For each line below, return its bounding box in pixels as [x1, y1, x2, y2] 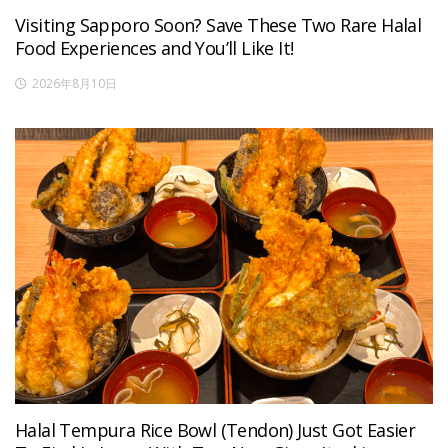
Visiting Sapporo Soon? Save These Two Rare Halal [15, 13, 422, 38]
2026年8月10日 [32, 75, 117, 93]
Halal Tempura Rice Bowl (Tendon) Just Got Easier [15, 417, 416, 442]
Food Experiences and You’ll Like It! [15, 36, 294, 61]
